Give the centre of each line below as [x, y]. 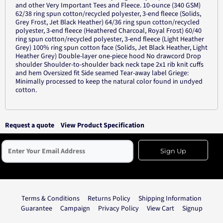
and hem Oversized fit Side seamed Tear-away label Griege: [102, 73]
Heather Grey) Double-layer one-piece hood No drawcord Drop [108, 56]
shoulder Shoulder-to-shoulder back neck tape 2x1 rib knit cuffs [110, 65]
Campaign [75, 209]
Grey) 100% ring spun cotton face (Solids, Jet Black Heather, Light [111, 48]
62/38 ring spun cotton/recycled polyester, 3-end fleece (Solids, [108, 14]
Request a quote [30, 125]
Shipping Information [170, 199]
